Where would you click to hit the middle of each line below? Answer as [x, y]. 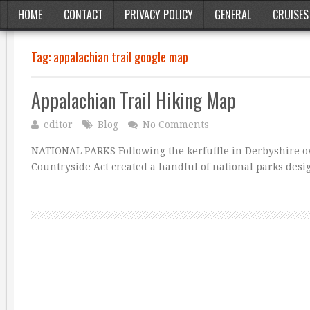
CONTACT [83, 15]
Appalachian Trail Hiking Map [134, 100]
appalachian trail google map [121, 57]
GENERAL [233, 15]
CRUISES [291, 15]
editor [58, 125]
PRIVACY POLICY [159, 15]
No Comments [176, 125]
